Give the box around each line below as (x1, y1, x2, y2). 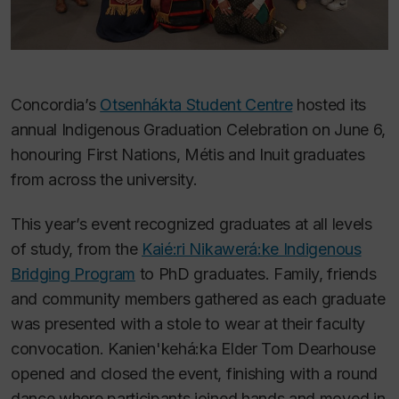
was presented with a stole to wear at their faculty (11, 314, 365, 334)
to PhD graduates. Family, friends (134, 265, 377, 284)
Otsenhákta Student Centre (100, 94, 293, 114)
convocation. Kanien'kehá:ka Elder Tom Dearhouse (11, 339, 376, 359)
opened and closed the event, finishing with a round (11, 364, 378, 384)
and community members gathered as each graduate (11, 289, 386, 309)
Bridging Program (11, 265, 135, 284)
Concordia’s (11, 94, 101, 114)
